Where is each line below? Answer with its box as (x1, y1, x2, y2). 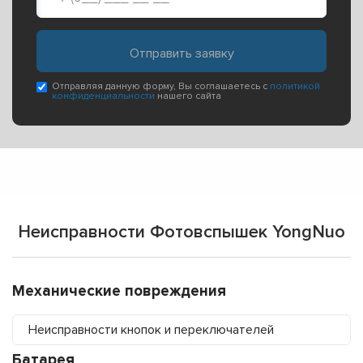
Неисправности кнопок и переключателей (28, 322, 274, 339)
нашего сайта (155, 90, 221, 103)
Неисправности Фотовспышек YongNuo (18, 221, 345, 244)
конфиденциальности (52, 90, 155, 103)
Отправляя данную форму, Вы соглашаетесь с (52, 80, 270, 93)
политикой (270, 80, 320, 93)
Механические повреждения (12, 282, 226, 301)
